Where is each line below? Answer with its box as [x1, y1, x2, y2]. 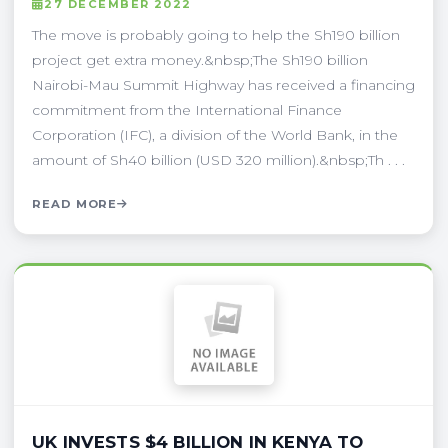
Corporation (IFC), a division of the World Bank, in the [32, 125, 398, 144]
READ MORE [32, 196, 118, 211]
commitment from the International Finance [32, 100, 342, 119]
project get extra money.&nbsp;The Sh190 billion [32, 50, 368, 69]
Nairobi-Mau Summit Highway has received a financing [32, 75, 415, 94]
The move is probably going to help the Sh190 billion [32, 25, 400, 44]
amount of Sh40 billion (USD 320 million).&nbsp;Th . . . [32, 150, 405, 169]
